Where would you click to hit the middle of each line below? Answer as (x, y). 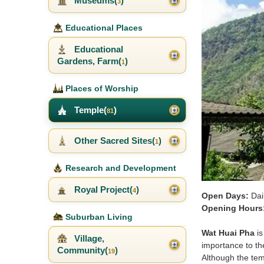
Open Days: (225, 196)
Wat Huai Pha (228, 233)
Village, (88, 239)
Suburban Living (98, 217)
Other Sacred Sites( (113, 141)
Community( (82, 250)
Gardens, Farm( (89, 61)
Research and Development (120, 168)
